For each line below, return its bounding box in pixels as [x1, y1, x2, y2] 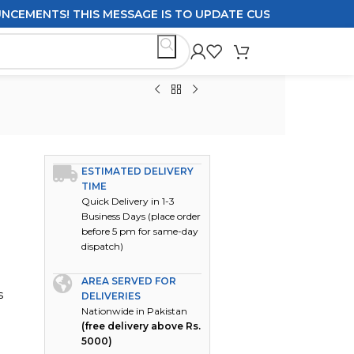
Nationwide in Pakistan [81, 305, 188, 317]
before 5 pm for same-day [81, 225, 199, 237]
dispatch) [81, 240, 124, 252]
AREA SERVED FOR [81, 275, 177, 287]
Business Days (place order [81, 210, 201, 222]
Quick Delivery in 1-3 [81, 195, 175, 207]
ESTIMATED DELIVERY [81, 165, 194, 177]
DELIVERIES [81, 290, 141, 302]
